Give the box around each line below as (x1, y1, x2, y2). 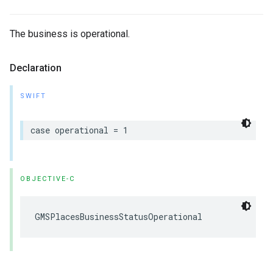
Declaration (10, 62, 62, 74)
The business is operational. (10, 28, 130, 40)
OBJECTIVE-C (20, 175, 75, 183)
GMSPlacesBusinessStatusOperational (35, 211, 202, 222)
